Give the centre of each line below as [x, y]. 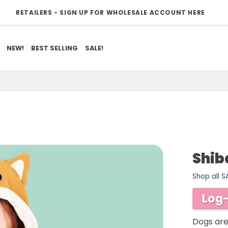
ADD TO [128, 181]
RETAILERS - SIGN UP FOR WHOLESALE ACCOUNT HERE [110, 13]
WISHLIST [128, 194]
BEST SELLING [55, 48]
